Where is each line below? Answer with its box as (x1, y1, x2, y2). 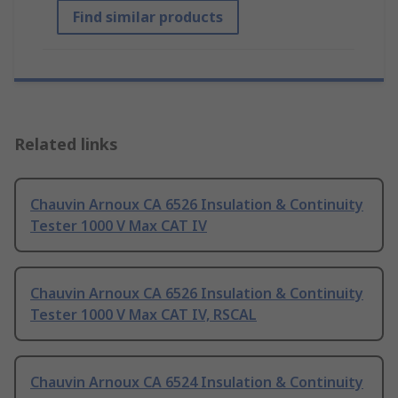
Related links (14, 133, 118, 155)
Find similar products (73, 7, 223, 28)
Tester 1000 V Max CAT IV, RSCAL (30, 305, 257, 325)
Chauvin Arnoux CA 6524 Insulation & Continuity (30, 372, 363, 393)
